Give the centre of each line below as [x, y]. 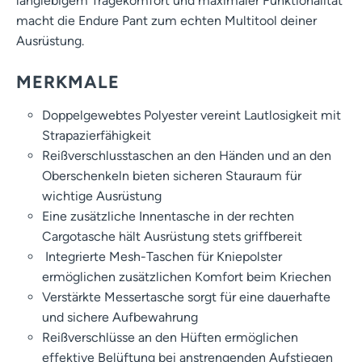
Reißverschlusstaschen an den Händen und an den [187, 155]
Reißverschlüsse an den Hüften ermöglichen [170, 337]
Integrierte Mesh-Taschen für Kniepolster [162, 256]
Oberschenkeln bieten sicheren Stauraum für [172, 175]
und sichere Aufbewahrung [120, 317]
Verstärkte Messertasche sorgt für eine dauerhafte [186, 297]
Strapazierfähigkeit [97, 135]
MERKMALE [68, 81]
